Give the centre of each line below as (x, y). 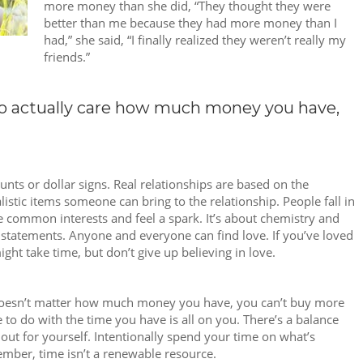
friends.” (67, 56)
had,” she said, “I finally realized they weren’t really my (195, 39)
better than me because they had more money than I (190, 22)
